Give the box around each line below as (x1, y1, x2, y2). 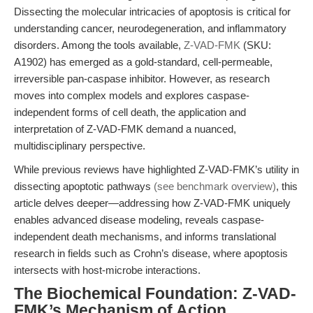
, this (276, 180, 298, 192)
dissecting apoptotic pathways (14, 180, 154, 192)
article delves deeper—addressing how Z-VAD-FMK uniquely (14, 197, 291, 209)
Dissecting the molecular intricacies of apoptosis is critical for (14, 6, 291, 17)
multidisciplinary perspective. (14, 140, 145, 152)
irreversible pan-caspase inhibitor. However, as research (14, 73, 270, 85)
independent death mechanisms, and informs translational (14, 231, 276, 242)
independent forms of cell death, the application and (14, 106, 246, 118)
